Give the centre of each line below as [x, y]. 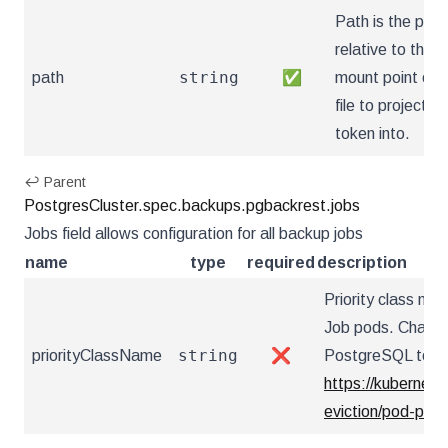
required [281, 262]
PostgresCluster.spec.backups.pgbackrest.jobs [192, 205]
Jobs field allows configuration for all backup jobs [193, 233]
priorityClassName [97, 355]
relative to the [384, 49]
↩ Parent [55, 182]
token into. [372, 133]
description [362, 262]
